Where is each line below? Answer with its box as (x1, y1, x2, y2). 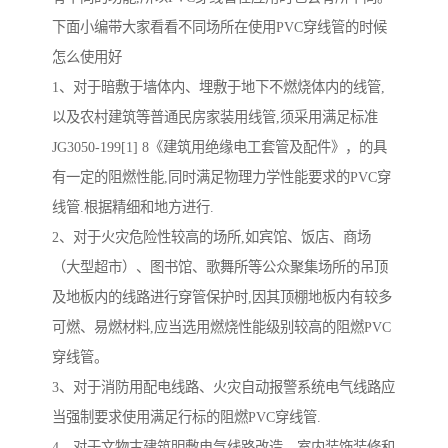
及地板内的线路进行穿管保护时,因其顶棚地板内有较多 (52, 289, 392, 306)
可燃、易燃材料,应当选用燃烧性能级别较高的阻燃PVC (52, 319, 391, 336)
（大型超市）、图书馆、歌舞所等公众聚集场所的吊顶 (52, 259, 388, 276)
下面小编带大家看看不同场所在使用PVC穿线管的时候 (52, 19, 387, 36)
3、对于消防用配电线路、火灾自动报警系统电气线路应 (52, 379, 395, 396)
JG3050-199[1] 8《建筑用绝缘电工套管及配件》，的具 (52, 139, 387, 156)
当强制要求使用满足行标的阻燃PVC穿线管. (52, 409, 321, 426)
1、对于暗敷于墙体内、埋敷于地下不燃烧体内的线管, (52, 79, 385, 96)
